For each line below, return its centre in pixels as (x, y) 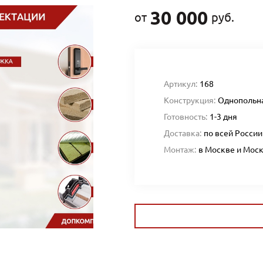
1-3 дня (223, 117)
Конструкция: (190, 100)
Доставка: (183, 133)
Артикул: (181, 84)
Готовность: (186, 117)
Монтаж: (180, 150)
